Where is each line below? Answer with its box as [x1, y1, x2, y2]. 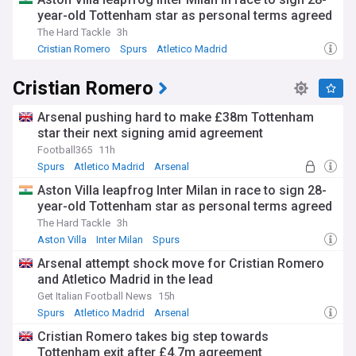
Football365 [37, 144, 92, 156]
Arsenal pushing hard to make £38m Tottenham [37, 110, 314, 125]
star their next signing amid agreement [37, 126, 263, 141]
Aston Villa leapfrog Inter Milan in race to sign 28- [37, 183, 327, 198]
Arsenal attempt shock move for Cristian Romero [37, 256, 324, 271]
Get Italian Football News [37, 290, 152, 302]
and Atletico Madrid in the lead [37, 272, 213, 287]
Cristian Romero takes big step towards [37, 329, 269, 344]
